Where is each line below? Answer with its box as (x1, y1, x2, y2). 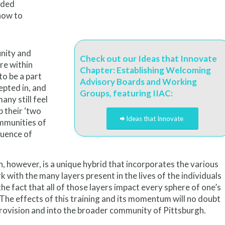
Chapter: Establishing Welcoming (79, 64, 211, 75)
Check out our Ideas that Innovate (79, 53, 217, 64)
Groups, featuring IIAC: (79, 87, 173, 98)
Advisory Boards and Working (79, 76, 197, 87)
